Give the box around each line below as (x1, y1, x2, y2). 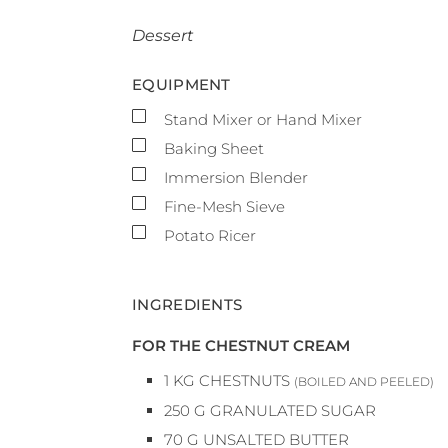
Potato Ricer (164, 226, 256, 246)
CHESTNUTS (199, 371, 290, 391)
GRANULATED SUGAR (210, 401, 376, 421)
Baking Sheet (164, 139, 264, 159)
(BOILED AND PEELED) (294, 374, 434, 390)
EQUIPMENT (132, 75, 231, 95)
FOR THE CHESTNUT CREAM (132, 336, 350, 356)
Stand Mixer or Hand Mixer (164, 110, 362, 130)
